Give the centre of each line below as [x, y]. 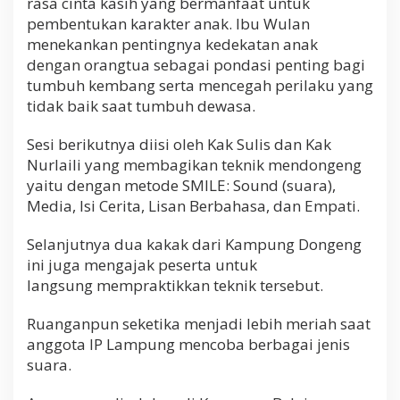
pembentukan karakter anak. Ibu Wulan [168, 23]
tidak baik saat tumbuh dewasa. [141, 105]
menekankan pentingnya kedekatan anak [172, 44]
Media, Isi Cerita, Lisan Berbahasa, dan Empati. [193, 205]
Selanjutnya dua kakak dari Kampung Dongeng [194, 244]
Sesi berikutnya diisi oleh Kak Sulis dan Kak [179, 144]
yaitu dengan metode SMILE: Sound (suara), [181, 185]
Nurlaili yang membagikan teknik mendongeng [194, 164]
